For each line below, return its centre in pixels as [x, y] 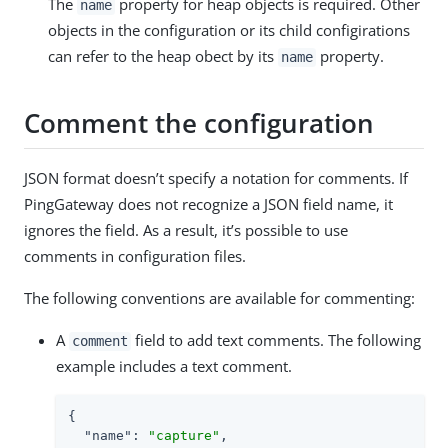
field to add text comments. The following [276, 340]
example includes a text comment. [174, 366]
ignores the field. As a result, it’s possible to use [186, 230]
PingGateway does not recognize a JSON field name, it [208, 204]
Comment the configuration [199, 122]
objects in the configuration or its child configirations [229, 30]
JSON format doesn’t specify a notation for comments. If [216, 178]
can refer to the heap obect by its [163, 56]
